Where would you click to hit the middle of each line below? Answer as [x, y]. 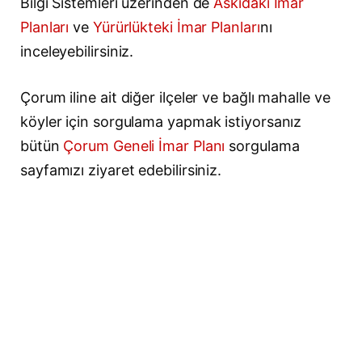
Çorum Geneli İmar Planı [144, 146]
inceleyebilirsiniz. [77, 51]
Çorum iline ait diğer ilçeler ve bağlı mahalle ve [175, 98]
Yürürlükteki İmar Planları [176, 27]
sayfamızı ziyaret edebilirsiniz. [121, 170]
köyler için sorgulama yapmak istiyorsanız [161, 122]
